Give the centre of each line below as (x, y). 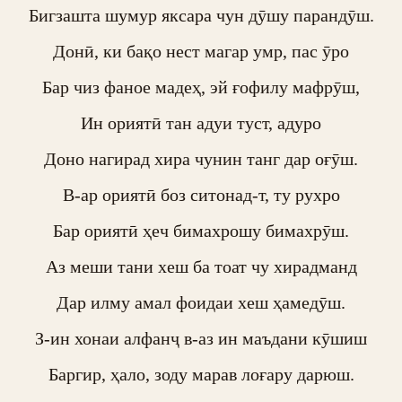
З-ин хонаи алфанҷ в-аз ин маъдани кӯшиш (201, 338)
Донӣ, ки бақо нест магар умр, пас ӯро (201, 51)
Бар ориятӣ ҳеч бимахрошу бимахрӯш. (201, 231)
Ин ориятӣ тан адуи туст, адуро (201, 123)
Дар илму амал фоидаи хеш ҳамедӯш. (201, 302)
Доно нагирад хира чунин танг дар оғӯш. (201, 159)
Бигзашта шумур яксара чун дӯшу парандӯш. (201, 15)
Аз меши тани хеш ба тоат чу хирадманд (201, 267)
